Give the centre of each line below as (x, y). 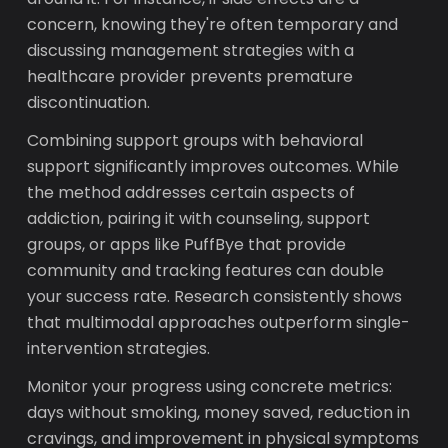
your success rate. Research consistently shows (215, 296)
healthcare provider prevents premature (190, 76)
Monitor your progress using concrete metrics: (210, 386)
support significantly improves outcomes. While (213, 166)
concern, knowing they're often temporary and (213, 24)
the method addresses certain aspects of (191, 192)
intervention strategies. (119, 348)
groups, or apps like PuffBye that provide (187, 244)
